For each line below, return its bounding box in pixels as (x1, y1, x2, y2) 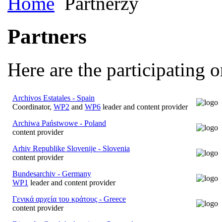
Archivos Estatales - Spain (12, 93, 95, 102)
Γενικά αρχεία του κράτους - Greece (12, 194, 126, 203)
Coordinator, (12, 102, 54, 111)
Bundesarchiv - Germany (12, 169, 91, 178)
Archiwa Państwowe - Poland (12, 118, 106, 127)
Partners (7, 24, 87, 48)
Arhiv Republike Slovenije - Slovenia (12, 144, 130, 153)
